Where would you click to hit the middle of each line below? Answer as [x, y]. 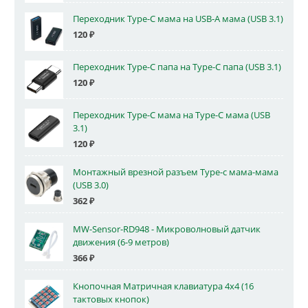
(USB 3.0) [91, 185]
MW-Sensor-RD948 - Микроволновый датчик [167, 230]
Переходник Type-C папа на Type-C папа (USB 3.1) [177, 67]
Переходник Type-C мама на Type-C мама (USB [172, 115]
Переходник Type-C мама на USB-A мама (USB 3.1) [178, 19]
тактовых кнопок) [111, 300]
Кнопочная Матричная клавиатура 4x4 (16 [163, 287]
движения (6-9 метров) [121, 243]
